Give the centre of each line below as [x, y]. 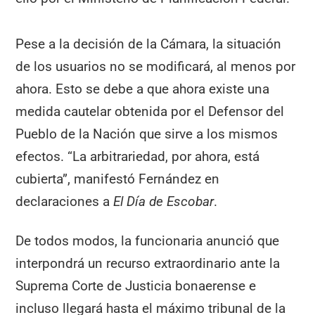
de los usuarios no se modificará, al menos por [156, 66]
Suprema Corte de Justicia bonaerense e [136, 286]
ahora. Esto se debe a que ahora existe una [143, 89]
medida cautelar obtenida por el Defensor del [150, 111]
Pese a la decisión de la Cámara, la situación [149, 44]
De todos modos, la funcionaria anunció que [148, 241]
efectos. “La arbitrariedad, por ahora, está [138, 156]
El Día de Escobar [164, 201]
